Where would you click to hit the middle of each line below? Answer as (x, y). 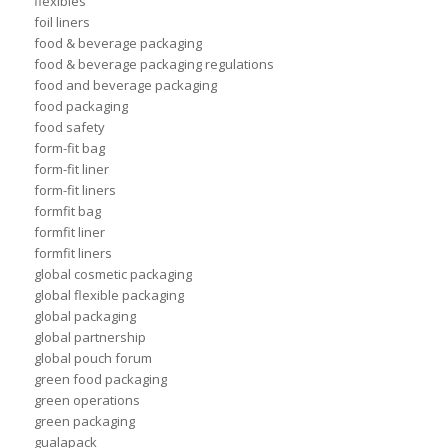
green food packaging (100, 379)
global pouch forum (92, 358)
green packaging (84, 421)
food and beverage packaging (125, 85)
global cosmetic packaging (112, 274)
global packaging (84, 316)
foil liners (61, 22)
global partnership (89, 337)
